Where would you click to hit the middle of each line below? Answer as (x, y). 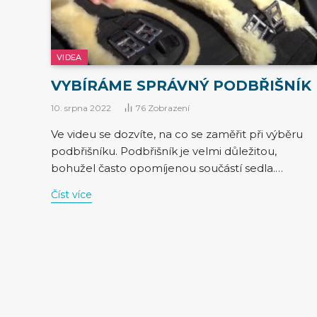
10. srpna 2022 (81, 108)
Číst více (71, 195)
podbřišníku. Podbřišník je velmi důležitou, (164, 151)
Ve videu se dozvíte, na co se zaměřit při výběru (177, 134)
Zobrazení (169, 108)
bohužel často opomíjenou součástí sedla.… (167, 168)
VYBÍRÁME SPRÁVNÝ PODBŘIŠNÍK (181, 86)
